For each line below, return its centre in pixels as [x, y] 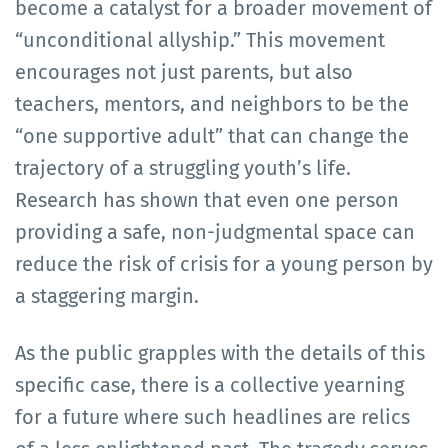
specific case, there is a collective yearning [209, 384]
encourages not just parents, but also [184, 71]
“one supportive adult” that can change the [212, 135]
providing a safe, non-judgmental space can [215, 231]
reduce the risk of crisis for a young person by [224, 263]
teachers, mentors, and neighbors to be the [212, 103]
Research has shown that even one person [207, 199]
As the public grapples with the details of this [220, 352]
